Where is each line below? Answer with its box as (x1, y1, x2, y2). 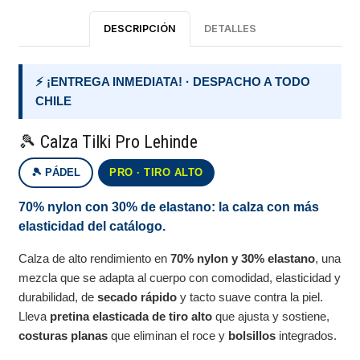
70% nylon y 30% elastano (170, 252, 316, 266)
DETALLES (204, 22, 257, 35)
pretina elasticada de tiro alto (50, 309, 213, 324)
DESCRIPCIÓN (103, 22, 176, 35)
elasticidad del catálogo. (18, 219, 166, 234)
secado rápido (97, 290, 178, 305)
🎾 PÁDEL (31, 166, 81, 179)
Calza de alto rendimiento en (18, 252, 171, 266)
